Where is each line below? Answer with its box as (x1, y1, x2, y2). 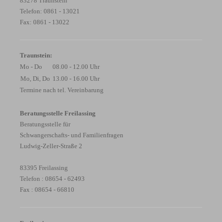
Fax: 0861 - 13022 (20, 18, 69, 26)
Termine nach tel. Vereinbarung (20, 86, 104, 94)
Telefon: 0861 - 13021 (20, 7, 80, 15)
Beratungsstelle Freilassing (20, 110, 96, 117)
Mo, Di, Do (20, 75, 52, 83)
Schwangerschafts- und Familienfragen (20, 131, 123, 139)
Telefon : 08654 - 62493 (20, 175, 85, 183)
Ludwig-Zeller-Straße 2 (20, 142, 82, 150)
